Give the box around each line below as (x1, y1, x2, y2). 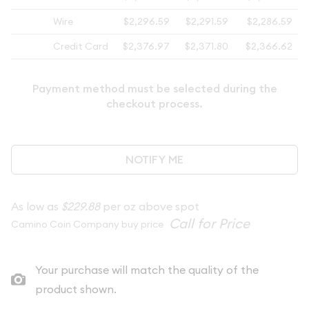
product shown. (34, 282, 117, 296)
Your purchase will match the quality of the (34, 263, 259, 277)
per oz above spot (100, 199, 199, 213)
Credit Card (51, 40, 108, 52)
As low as (11, 199, 61, 213)
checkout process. (106, 97, 203, 111)
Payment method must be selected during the (32, 81, 277, 96)
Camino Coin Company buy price (11, 218, 166, 230)
